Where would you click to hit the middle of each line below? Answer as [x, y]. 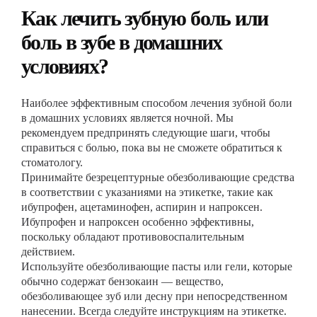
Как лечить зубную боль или [145, 18]
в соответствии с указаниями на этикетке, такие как [147, 192]
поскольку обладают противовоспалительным [133, 237]
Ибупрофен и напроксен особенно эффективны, [138, 222]
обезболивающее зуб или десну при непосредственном [154, 296]
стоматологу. [52, 162]
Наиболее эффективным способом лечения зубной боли [157, 103]
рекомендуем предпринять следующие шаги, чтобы [146, 133]
